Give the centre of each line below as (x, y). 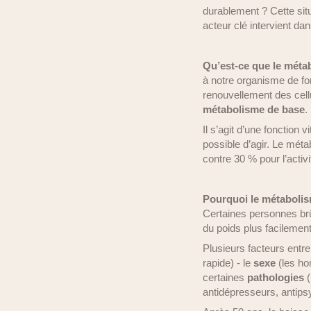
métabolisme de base (254, 109)
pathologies (276, 277)
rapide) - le (228, 263)
